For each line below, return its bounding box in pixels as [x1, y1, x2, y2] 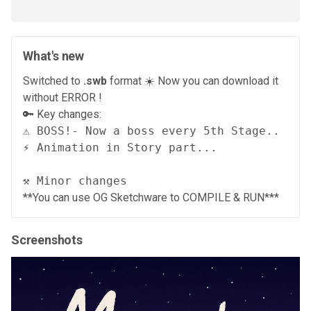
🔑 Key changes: [23, 108, 101, 121]
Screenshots [11, 233, 83, 247]
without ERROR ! [23, 91, 102, 104]
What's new [23, 49, 84, 63]
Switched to [23, 74, 83, 87]
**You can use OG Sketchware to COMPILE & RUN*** [23, 191, 279, 204]
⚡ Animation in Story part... [23, 141, 217, 154]
